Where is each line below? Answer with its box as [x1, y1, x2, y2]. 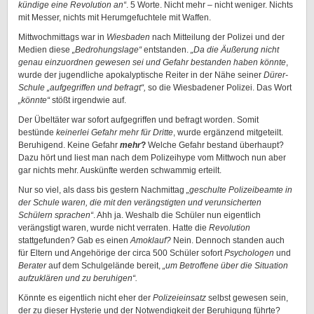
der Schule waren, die [18, 198, 102, 207]
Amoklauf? [130, 235, 171, 245]
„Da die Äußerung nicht [191, 45, 279, 55]
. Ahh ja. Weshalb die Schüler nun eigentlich [93, 210, 261, 220]
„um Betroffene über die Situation [163, 261, 288, 271]
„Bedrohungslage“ [72, 45, 142, 55]
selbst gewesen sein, [206, 293, 288, 303]
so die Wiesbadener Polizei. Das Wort [146, 83, 292, 93]
